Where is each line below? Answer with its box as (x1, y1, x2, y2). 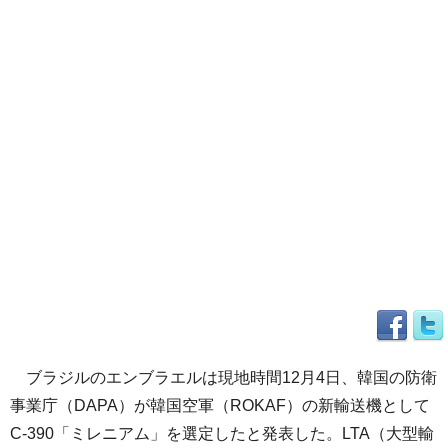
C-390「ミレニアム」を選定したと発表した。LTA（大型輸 (10, 425, 434, 442)
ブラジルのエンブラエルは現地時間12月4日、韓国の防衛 (10, 369, 437, 386)
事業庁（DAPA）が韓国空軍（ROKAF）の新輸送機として (10, 397, 430, 414)
